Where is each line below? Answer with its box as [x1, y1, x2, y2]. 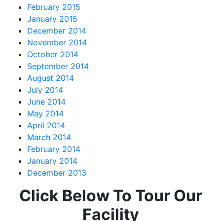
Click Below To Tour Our [19, 185, 202, 205]
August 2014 [27, 73, 74, 83]
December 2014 [27, 25, 86, 36]
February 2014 [27, 144, 80, 154]
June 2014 [27, 96, 66, 107]
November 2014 [27, 37, 87, 47]
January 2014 [27, 155, 77, 166]
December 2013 [27, 167, 86, 178]
